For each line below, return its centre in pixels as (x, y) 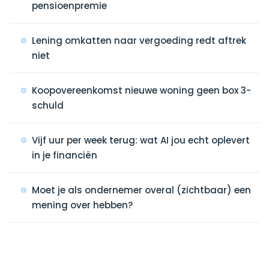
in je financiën (65, 155)
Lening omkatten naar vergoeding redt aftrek (139, 41)
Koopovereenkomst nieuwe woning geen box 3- (141, 90)
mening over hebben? (82, 205)
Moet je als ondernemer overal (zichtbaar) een (141, 190)
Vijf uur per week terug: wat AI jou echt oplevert (141, 140)
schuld (48, 105)
